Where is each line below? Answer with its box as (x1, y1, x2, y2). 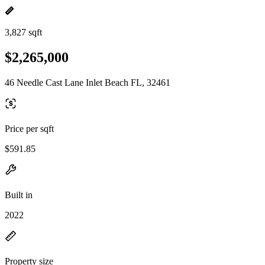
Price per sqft (5, 123, 54, 134)
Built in (5, 189, 33, 200)
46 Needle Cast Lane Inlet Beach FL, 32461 (5, 77, 170, 88)
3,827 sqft (5, 27, 42, 37)
